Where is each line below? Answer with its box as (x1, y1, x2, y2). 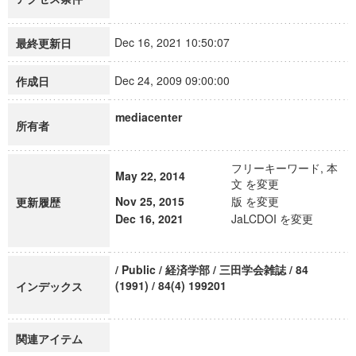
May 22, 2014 (115, 168, 185, 184)
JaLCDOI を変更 (231, 211, 313, 226)
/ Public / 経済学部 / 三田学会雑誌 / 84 (115, 261, 308, 277)
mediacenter (115, 109, 182, 125)
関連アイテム (16, 331, 83, 346)
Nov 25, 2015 (115, 193, 184, 209)
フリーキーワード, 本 (231, 160, 338, 176)
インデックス (16, 278, 83, 294)
